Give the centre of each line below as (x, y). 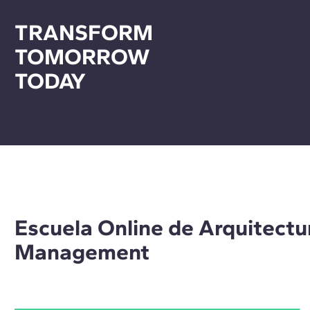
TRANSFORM (83, 32)
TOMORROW (82, 56)
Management (82, 252)
